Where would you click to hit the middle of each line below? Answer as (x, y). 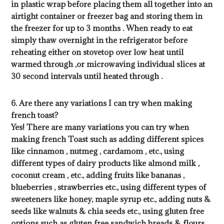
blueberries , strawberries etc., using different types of (109, 187)
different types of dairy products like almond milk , (105, 163)
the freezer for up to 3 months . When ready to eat (102, 28)
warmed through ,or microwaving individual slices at (108, 64)
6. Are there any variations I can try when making (102, 103)
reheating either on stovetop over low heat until (97, 52)
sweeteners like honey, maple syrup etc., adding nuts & (111, 199)
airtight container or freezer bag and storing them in (107, 16)
